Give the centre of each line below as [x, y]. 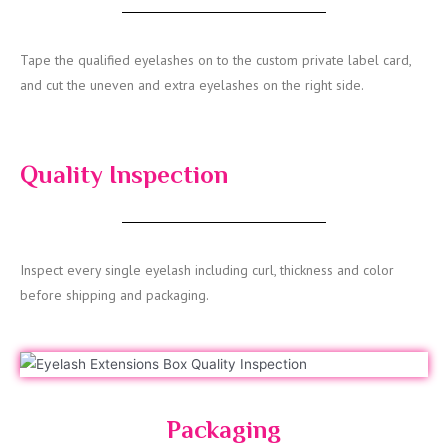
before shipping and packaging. [114, 294]
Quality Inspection [124, 174]
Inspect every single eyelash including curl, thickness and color [207, 269]
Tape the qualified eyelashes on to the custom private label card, [215, 59]
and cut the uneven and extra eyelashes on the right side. [192, 84]
